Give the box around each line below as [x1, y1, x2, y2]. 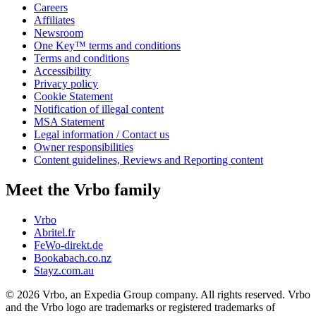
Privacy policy [34, 77, 98, 90]
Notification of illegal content [34, 102, 164, 115]
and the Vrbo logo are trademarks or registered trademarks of [6, 300, 275, 313]
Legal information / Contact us [34, 128, 169, 140]
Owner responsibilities [34, 140, 133, 153]
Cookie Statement [34, 90, 113, 102]
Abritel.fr [34, 226, 75, 238]
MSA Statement [34, 115, 104, 128]
